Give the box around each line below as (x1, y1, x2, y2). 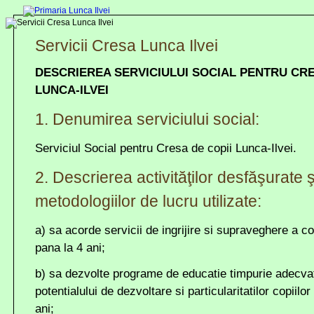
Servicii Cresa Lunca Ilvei (35, 36, 218, 55)
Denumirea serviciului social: (53, 110, 259, 128)
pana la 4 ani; (35, 241, 105, 254)
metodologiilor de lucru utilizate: (35, 192, 261, 210)
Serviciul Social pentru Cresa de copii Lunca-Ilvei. (35, 142, 296, 155)
